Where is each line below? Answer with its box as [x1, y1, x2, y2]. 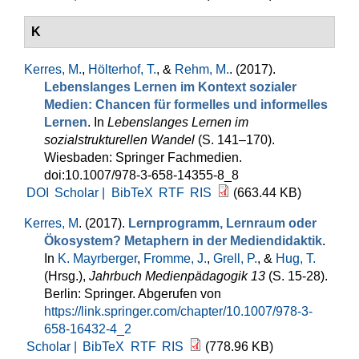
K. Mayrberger [58, 252, 137, 265]
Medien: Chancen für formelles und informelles [44, 98, 328, 111]
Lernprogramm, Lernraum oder [128, 216, 317, 230]
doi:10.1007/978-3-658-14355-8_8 [44, 168, 239, 182]
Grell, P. [213, 252, 257, 265]
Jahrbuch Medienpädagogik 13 [89, 269, 265, 283]
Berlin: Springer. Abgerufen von [44, 287, 221, 301]
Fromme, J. [143, 252, 207, 265]
